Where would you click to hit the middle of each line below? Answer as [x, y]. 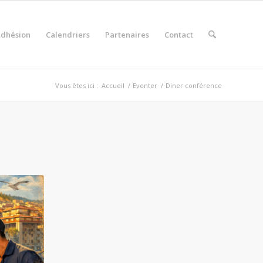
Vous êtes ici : [77, 85]
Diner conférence [194, 85]
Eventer [145, 85]
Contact [178, 35]
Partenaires [127, 35]
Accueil [113, 85]
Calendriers [68, 35]
